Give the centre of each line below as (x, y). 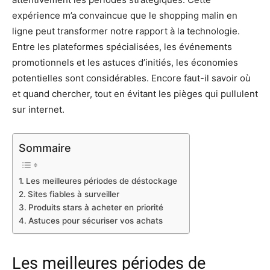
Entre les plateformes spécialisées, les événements (122, 46)
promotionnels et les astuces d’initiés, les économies (125, 62)
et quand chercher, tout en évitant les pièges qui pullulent (135, 93)
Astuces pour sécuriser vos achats (95, 220)
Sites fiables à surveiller (73, 194)
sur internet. (38, 109)
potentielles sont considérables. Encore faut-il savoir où (131, 78)
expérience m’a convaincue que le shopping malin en (125, 15)
